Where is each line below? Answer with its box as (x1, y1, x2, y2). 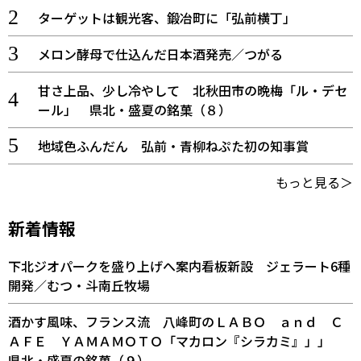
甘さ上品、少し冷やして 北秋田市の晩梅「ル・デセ (37, 80, 347, 100)
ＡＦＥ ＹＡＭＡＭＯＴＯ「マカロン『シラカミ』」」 (8, 330, 343, 351)
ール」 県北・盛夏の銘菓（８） (37, 99, 231, 119)
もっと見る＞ (276, 172, 353, 192)
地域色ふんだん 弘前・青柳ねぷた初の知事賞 (37, 135, 309, 156)
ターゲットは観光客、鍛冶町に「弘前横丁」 (37, 7, 296, 27)
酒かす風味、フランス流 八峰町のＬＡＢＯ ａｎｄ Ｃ (8, 311, 343, 331)
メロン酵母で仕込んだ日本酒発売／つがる (37, 44, 283, 64)
